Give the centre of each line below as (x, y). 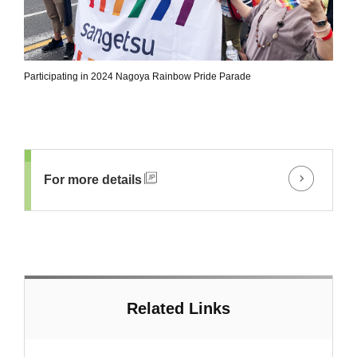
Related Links (178, 308)
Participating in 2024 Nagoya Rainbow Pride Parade (137, 76)
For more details (93, 179)
